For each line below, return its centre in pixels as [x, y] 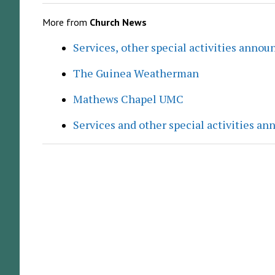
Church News [118, 22]
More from [66, 22]
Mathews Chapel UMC [128, 99]
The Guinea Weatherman [136, 73]
